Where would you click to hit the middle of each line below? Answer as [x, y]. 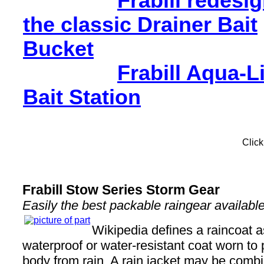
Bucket [58, 49]
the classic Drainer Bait [140, 25]
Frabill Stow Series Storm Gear [121, 190]
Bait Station [82, 97]
